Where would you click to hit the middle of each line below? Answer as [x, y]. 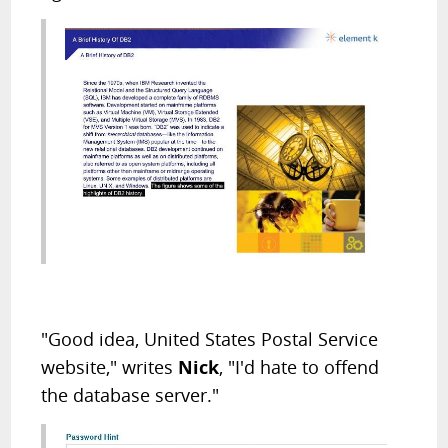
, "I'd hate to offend [299, 366]
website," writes [110, 366]
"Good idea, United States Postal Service [210, 338]
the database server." [130, 394]
